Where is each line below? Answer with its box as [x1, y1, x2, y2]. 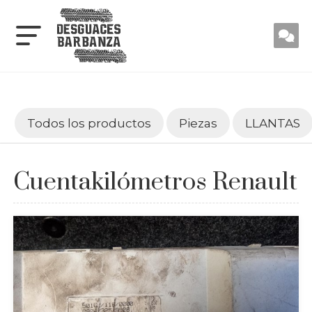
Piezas [178, 115, 217, 130]
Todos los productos [26, 115, 151, 130]
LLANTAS [244, 115, 300, 130]
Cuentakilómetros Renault [13, 166, 297, 198]
